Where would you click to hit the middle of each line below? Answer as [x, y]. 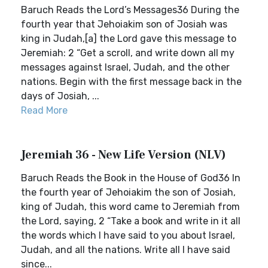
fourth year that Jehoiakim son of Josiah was [124, 24]
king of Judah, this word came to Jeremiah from [130, 207]
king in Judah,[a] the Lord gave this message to [129, 39]
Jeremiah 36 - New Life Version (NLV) [124, 155]
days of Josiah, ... [60, 96]
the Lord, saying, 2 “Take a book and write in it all [131, 221]
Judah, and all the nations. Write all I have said [126, 250]
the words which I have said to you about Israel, [128, 235]
